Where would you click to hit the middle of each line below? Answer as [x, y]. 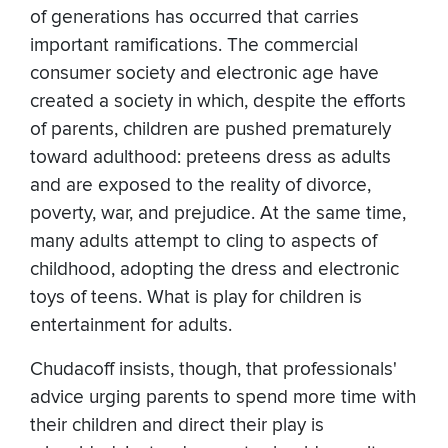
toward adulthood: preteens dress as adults [210, 158]
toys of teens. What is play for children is [196, 298]
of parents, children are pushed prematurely [210, 130]
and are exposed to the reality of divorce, [200, 186]
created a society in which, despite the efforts [218, 102]
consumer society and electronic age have [204, 74]
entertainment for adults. [131, 326]
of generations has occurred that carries [194, 18]
